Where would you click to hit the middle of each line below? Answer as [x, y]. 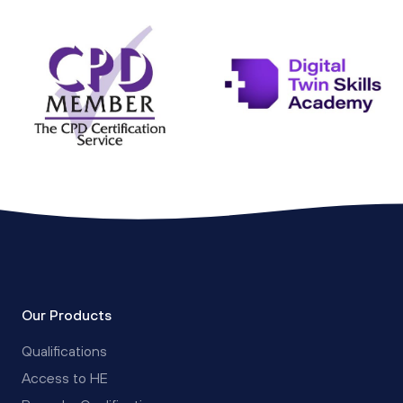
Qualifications [64, 350]
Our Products [67, 314]
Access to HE [65, 377]
